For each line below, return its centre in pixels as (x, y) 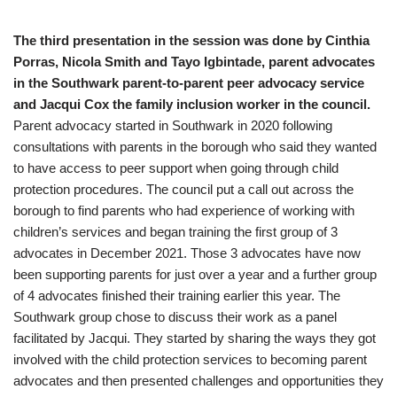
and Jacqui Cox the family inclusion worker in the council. (192, 104)
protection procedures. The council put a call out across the (183, 189)
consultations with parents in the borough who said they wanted (195, 147)
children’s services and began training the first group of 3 (175, 232)
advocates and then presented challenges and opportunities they (198, 381)
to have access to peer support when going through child (176, 168)
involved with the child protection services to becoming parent (190, 359)
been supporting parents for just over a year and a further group (195, 274)
